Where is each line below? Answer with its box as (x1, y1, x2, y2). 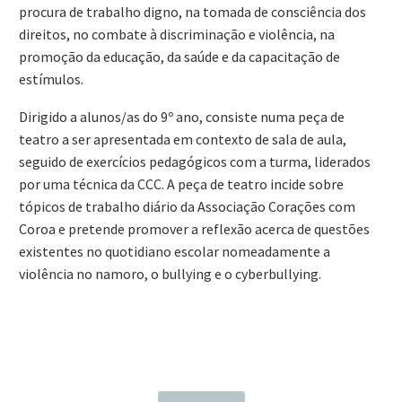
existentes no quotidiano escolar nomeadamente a (19, 242, 330, 261)
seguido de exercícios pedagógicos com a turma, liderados (19, 153, 371, 171)
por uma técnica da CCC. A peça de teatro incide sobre (19, 175, 344, 194)
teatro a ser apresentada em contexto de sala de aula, (19, 130, 346, 149)
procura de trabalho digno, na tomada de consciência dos (19, 2, 366, 21)
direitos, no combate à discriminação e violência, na (19, 24, 335, 43)
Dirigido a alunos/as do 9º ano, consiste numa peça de (19, 108, 345, 127)
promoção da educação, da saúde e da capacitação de (19, 47, 340, 66)
